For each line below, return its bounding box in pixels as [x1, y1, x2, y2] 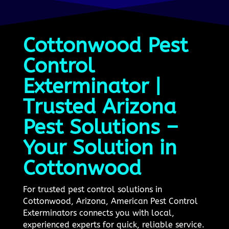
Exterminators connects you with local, [22, 208, 174, 218]
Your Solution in [22, 135, 177, 159]
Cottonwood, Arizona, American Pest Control [22, 196, 198, 206]
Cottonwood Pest [22, 33, 188, 57]
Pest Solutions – [22, 114, 178, 139]
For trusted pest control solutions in [22, 184, 162, 194]
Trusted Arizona [22, 94, 176, 119]
